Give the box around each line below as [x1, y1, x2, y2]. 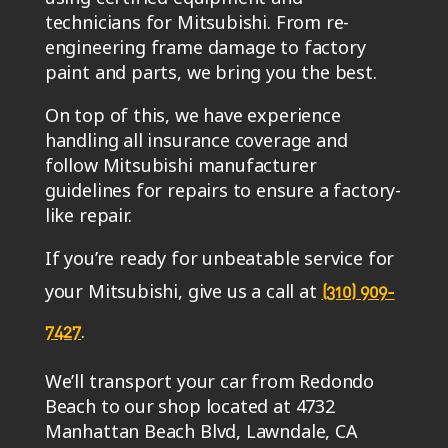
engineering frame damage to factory [44, 34, 366, 59]
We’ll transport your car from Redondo [44, 368, 375, 393]
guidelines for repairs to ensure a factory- [44, 177, 402, 202]
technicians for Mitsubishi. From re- [44, 9, 350, 34]
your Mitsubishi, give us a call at [44, 278, 322, 303]
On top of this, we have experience [44, 102, 341, 127]
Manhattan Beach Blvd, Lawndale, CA [44, 418, 358, 443]
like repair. [44, 202, 132, 227]
